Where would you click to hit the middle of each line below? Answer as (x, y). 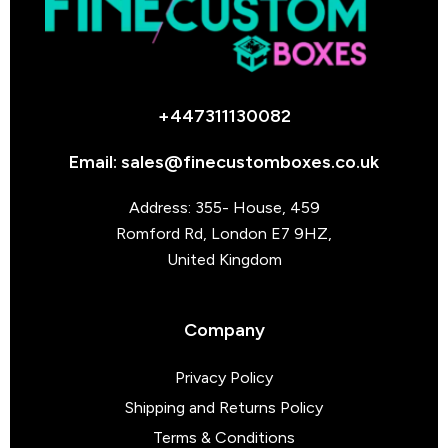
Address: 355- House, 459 (224, 208)
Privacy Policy (224, 378)
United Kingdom (224, 260)
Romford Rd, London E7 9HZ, (224, 234)
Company (224, 330)
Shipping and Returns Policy (224, 408)
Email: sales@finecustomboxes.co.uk (224, 162)
